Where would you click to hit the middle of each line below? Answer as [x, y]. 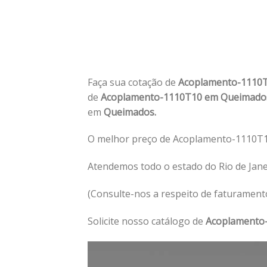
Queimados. [129, 112]
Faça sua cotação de [133, 82]
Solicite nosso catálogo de [147, 221]
